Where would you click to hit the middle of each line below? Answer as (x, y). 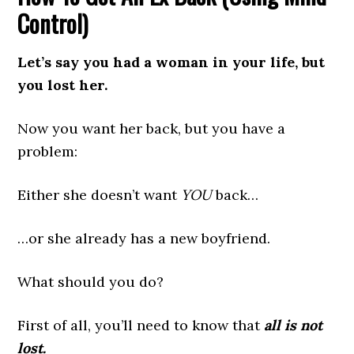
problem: (48, 152)
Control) (53, 24)
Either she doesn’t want (100, 195)
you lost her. (63, 85)
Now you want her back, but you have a (152, 129)
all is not (294, 326)
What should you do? (91, 282)
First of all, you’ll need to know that (141, 326)
